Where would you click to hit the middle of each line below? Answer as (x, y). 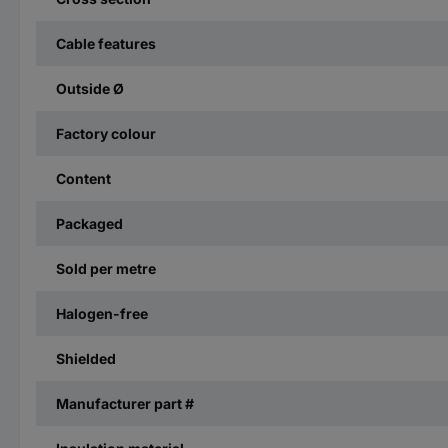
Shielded (86, 358)
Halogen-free (102, 313)
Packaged (89, 223)
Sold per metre (106, 268)
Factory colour (106, 133)
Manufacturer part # (125, 403)
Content (83, 178)
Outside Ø (90, 88)
